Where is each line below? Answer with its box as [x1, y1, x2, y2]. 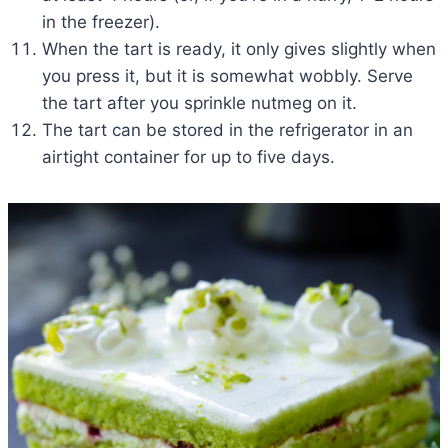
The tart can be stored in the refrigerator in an [42, 119, 413, 140]
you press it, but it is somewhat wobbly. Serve [42, 65, 413, 86]
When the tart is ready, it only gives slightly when [42, 38, 436, 59]
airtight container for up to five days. [42, 146, 335, 167]
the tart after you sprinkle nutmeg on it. [42, 92, 357, 113]
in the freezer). [42, 11, 160, 32]
